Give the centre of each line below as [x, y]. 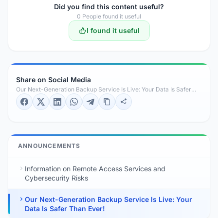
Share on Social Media [54, 80]
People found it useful [111, 17]
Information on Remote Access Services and [95, 169]
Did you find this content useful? [109, 7]
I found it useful [113, 31]
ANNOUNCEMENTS [49, 146]
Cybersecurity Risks [56, 178]
